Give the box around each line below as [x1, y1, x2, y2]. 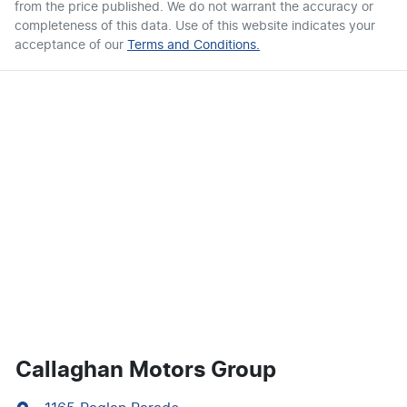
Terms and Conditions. [127, 38, 260, 52]
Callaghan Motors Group [15, 359, 276, 382]
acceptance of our [15, 38, 124, 52]
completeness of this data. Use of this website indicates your [15, 19, 375, 33]
